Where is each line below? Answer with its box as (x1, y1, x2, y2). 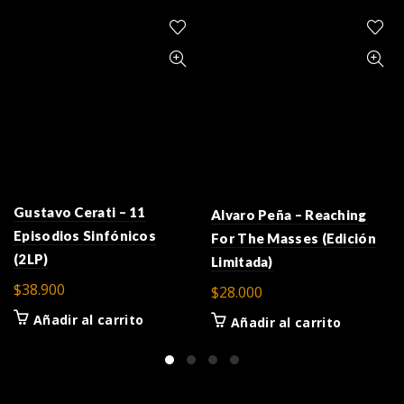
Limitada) (211, 252, 273, 270)
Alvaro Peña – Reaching (211, 206, 367, 223)
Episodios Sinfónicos (14, 226, 157, 243)
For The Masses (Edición (211, 229, 376, 246)
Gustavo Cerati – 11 (14, 203, 146, 220)
